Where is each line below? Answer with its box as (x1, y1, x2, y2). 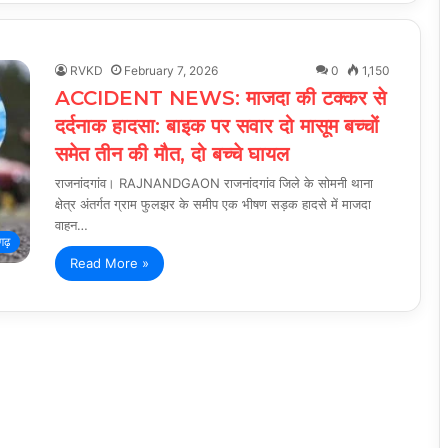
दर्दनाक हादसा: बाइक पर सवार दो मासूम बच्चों (55, 113, 379, 138)
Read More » (70, 254, 149, 271)
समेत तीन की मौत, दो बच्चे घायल (55, 141, 289, 166)
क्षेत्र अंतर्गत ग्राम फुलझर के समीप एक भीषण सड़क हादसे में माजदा (55, 195, 371, 212)
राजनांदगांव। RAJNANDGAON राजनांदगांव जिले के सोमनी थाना (55, 174, 373, 191)
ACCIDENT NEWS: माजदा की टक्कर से (55, 85, 386, 110)
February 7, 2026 (124, 62, 218, 78)
